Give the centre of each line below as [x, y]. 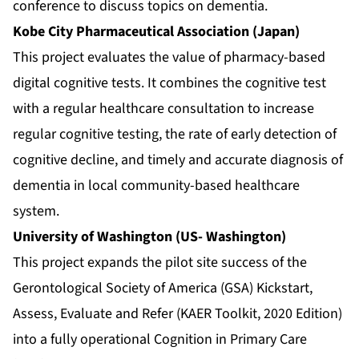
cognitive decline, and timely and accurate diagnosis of [178, 160]
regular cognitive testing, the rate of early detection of [175, 135]
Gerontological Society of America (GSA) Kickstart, [163, 288]
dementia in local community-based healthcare [156, 186]
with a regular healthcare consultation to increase [163, 109]
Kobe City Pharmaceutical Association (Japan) [156, 32]
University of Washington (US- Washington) [149, 237]
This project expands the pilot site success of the [160, 263]
